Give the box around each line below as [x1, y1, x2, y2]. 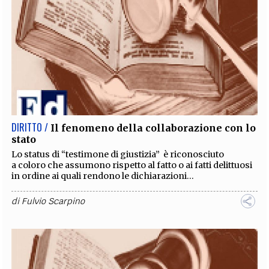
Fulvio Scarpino [22, 196, 85, 207]
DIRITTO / [11, 120, 49, 135]
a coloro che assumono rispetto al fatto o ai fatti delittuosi [11, 160, 253, 171]
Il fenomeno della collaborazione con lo [50, 122, 256, 134]
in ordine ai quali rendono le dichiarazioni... [11, 171, 195, 182]
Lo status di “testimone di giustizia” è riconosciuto [11, 149, 225, 160]
